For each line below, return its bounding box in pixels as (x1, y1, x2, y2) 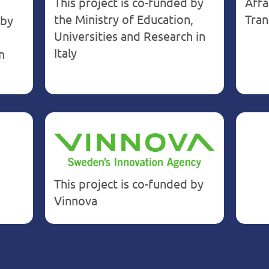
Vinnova (54, 192, 98, 208)
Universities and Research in (54, 28, 206, 44)
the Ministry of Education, (54, 11, 194, 27)
